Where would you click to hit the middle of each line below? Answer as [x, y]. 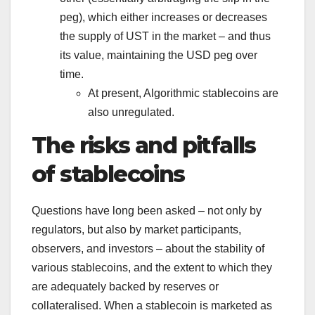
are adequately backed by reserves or [125, 286]
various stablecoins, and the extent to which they [152, 267]
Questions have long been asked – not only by [147, 210]
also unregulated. [133, 112]
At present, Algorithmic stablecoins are [183, 94]
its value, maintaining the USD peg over [159, 56]
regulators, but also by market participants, [136, 229]
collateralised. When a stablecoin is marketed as [152, 305]
